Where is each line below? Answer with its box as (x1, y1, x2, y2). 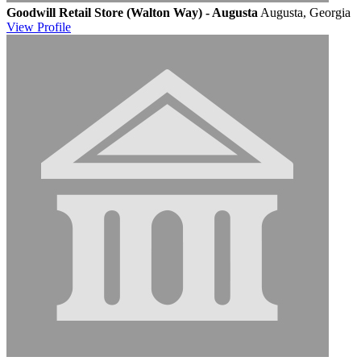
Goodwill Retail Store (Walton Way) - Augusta (6, 5, 258, 19)
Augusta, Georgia (260, 5, 351, 19)
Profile (37, 19, 71, 34)
